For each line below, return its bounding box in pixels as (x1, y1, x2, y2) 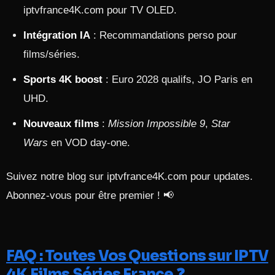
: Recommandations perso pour (90, 29, 237, 41)
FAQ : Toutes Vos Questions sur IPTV (6, 247, 269, 265)
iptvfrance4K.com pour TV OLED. (23, 4, 177, 16)
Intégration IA (23, 29, 90, 41)
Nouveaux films (23, 118, 99, 130)
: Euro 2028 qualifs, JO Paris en (103, 74, 252, 85)
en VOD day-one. (48, 137, 130, 149)
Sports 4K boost (23, 74, 103, 85)
